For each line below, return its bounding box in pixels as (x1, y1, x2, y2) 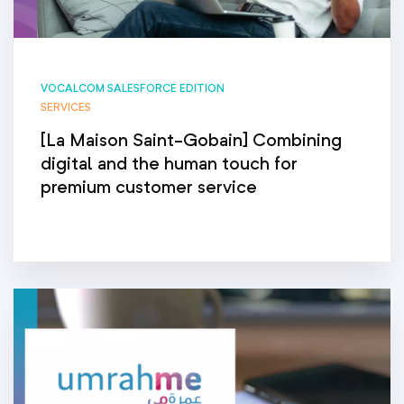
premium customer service (41, 175, 257, 197)
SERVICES (41, 99, 91, 114)
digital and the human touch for (41, 151, 298, 174)
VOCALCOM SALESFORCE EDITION (41, 80, 225, 95)
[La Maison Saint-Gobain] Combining (41, 128, 342, 151)
